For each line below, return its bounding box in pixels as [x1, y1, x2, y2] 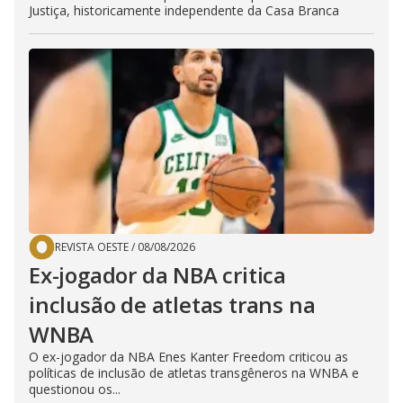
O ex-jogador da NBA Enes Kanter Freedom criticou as [29, 348, 348, 365]
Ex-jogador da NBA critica [29, 260, 287, 290]
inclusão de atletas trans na [29, 290, 316, 319]
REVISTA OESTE [55, 239, 129, 255]
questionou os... [29, 381, 121, 398]
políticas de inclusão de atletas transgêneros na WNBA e [29, 364, 359, 381]
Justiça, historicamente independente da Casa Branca [29, 2, 339, 19]
